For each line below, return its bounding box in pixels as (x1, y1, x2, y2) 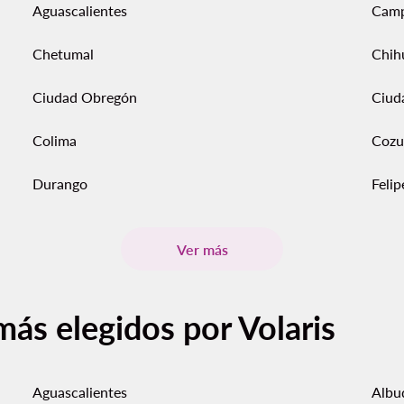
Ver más (176, 240, 228, 258)
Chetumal (32, 45, 94, 62)
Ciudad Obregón (32, 88, 137, 106)
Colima (32, 132, 77, 149)
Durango (32, 175, 87, 192)
